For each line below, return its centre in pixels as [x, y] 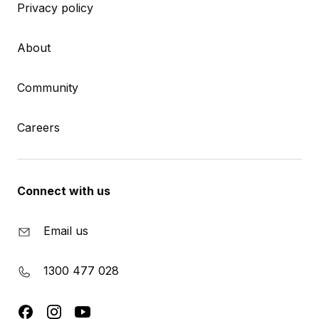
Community [48, 88]
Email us [66, 231]
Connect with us [64, 191]
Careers [38, 128]
